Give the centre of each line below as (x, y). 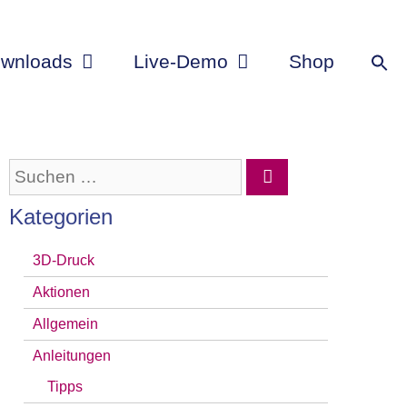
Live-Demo (181, 61)
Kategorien (61, 217)
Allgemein (65, 324)
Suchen (39, 173)
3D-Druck (64, 260)
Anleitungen (72, 356)
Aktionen (61, 292)
